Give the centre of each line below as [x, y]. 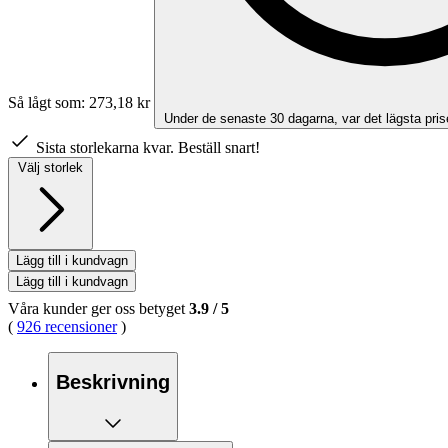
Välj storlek [50, 167]
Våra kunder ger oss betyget [98, 308]
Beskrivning [113, 382]
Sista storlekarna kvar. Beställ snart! [148, 147]
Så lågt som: [48, 102]
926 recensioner [67, 326]
